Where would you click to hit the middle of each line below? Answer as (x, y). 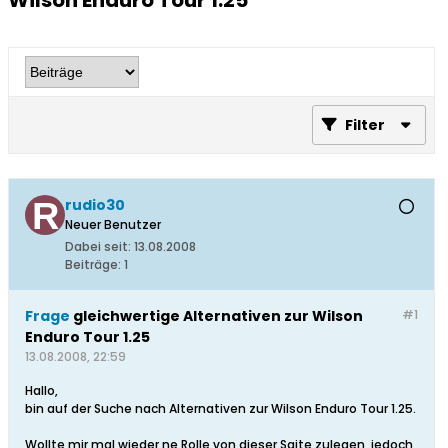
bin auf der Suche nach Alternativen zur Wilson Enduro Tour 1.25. (220, 409)
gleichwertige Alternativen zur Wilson (216, 316)
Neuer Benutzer (113, 225)
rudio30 (95, 205)
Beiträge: (93, 265)
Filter (365, 125)
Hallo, (41, 391)
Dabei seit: (98, 247)
